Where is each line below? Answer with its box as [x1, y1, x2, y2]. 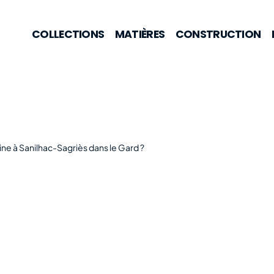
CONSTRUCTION [175, 26, 261, 42]
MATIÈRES [114, 26, 165, 42]
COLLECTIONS [32, 26, 105, 42]
